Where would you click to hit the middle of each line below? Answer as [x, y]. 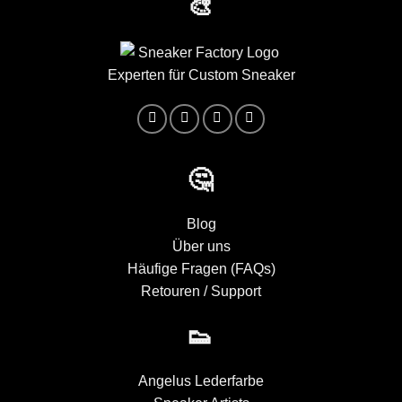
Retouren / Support [201, 292]
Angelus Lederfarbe [201, 381]
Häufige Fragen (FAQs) [201, 269]
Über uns [201, 247]
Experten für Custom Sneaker [201, 74]
